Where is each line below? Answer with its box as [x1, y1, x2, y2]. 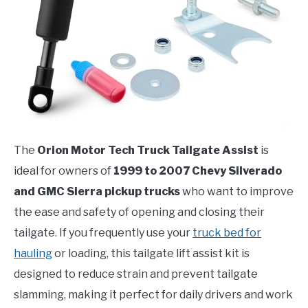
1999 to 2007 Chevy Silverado [113, 164, 282, 177]
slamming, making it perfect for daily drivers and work [14, 287, 293, 301]
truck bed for [192, 225, 261, 239]
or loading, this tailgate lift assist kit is [52, 246, 250, 260]
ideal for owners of [14, 164, 113, 177]
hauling [14, 246, 52, 260]
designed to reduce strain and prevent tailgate [14, 267, 258, 280]
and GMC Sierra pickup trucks [14, 184, 180, 198]
